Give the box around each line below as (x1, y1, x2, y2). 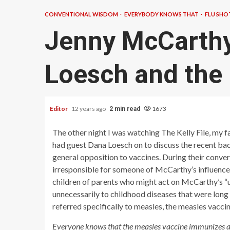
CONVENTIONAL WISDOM (45, 11, 119, 17)
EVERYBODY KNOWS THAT (124, 11, 200, 17)
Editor (50, 105, 69, 112)
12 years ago (71, 105, 107, 112)
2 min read (109, 105, 140, 112)
